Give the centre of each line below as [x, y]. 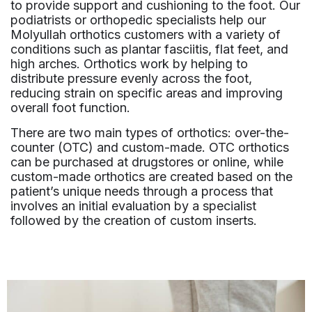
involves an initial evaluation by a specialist [133, 205]
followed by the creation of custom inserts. [134, 220]
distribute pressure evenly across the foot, [131, 79]
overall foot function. [70, 108]
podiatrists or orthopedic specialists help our [138, 20]
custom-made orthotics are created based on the [151, 176]
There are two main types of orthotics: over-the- [150, 132]
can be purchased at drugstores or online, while [147, 162]
